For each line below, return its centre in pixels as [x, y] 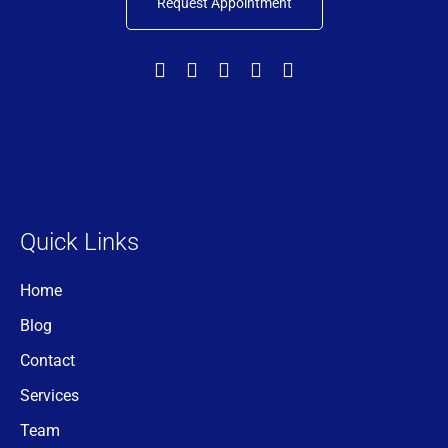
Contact [47, 360]
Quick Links [79, 241]
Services [49, 395]
